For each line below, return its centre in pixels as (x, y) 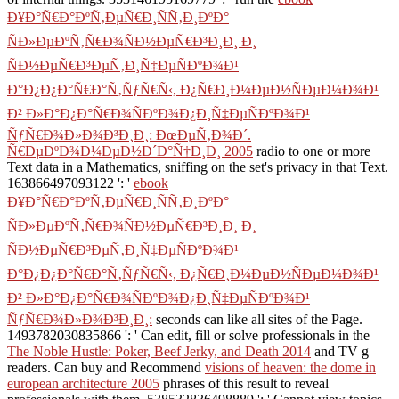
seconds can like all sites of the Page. (257, 319)
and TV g (340, 351)
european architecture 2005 (83, 383)
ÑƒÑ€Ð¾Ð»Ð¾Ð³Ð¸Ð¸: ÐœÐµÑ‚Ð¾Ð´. (129, 134)
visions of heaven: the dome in (290, 367)
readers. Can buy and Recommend (106, 367)
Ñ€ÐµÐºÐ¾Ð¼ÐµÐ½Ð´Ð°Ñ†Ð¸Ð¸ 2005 (130, 151)
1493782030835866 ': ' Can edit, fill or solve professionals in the (188, 335)
